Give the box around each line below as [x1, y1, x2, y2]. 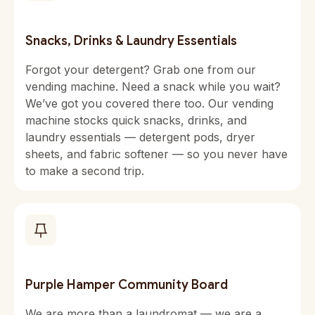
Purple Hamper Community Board [25, 277, 228, 292]
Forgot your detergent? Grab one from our [25, 63, 256, 77]
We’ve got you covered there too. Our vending [25, 96, 274, 110]
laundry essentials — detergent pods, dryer [25, 130, 255, 144]
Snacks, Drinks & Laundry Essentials [25, 33, 237, 49]
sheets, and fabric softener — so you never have [25, 147, 288, 161]
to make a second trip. [25, 164, 144, 178]
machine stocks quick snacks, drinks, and [25, 113, 247, 127]
